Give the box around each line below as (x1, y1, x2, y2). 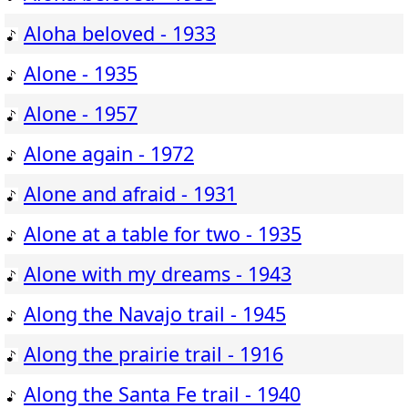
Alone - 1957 (24, 100, 138, 127)
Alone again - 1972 (24, 140, 194, 168)
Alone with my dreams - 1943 (24, 260, 291, 288)
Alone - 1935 (24, 60, 138, 87)
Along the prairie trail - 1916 (24, 341, 283, 368)
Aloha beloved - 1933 (24, 20, 216, 47)
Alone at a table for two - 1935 (24, 220, 301, 248)
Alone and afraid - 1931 (24, 180, 237, 208)
